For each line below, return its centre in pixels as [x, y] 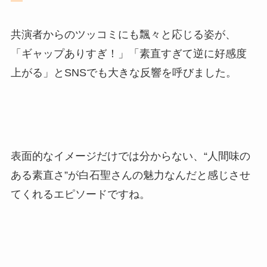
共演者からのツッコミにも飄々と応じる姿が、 [123, 35]
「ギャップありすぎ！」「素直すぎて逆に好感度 [128, 54]
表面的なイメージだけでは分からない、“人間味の [130, 156]
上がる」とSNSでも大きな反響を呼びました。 [123, 73]
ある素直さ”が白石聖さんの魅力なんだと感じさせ [130, 175]
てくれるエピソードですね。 [80, 194]
